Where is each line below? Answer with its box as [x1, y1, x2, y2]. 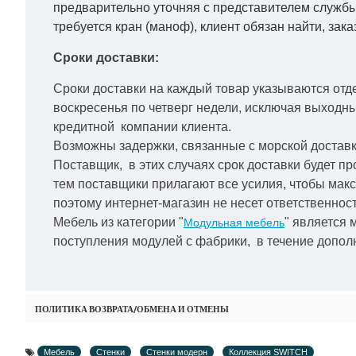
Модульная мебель [184, 216, 284, 229]
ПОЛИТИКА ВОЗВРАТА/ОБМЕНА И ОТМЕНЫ [35, 304, 229, 315]
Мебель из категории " [53, 215, 184, 229]
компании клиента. [121, 120, 234, 133]
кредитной [53, 120, 118, 133]
